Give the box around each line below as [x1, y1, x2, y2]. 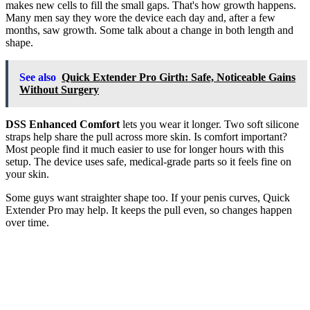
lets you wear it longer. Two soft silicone [120, 118, 299, 130]
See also [19, 71, 56, 83]
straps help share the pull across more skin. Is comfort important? [6, 130, 287, 143]
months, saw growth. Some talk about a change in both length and [6, 24, 293, 36]
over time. [6, 216, 49, 228]
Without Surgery [19, 83, 99, 95]
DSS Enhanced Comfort [6, 118, 120, 130]
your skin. [6, 167, 49, 180]
